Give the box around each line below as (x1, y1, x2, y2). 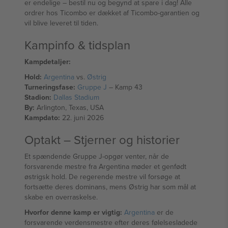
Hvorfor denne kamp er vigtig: (24, 207, 122, 217)
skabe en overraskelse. (24, 192, 98, 202)
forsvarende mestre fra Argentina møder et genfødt (24, 161, 186, 172)
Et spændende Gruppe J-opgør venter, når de (24, 151, 169, 161)
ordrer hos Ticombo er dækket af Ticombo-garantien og (24, 8, 199, 18)
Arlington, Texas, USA (35, 102, 104, 112)
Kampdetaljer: (24, 56, 71, 67)
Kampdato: (24, 112, 60, 123)
